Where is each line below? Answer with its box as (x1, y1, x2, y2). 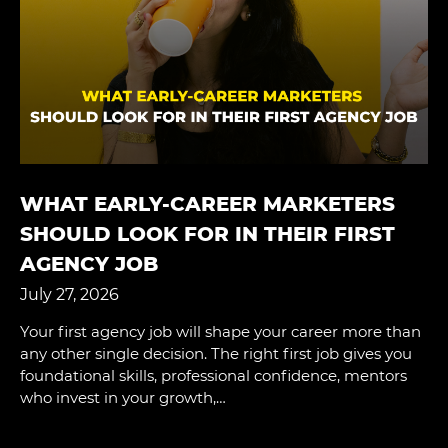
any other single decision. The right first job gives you (20, 344, 412, 364)
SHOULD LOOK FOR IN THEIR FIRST (20, 222, 395, 247)
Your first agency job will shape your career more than (20, 322, 421, 342)
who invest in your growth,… (20, 388, 226, 408)
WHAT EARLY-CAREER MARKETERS (20, 192, 395, 217)
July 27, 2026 (20, 285, 119, 305)
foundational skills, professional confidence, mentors (20, 366, 407, 386)
